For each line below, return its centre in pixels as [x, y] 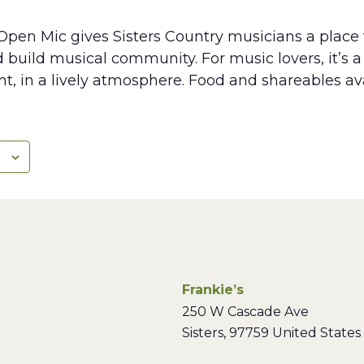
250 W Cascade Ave [245, 312]
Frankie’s [213, 290]
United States [316, 333]
